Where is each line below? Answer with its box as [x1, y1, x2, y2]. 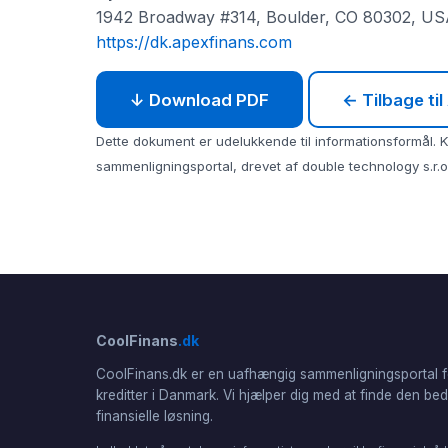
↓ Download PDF [130, 89, 269, 110]
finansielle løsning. [96, 408, 213, 425]
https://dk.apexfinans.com [96, 32, 292, 53]
